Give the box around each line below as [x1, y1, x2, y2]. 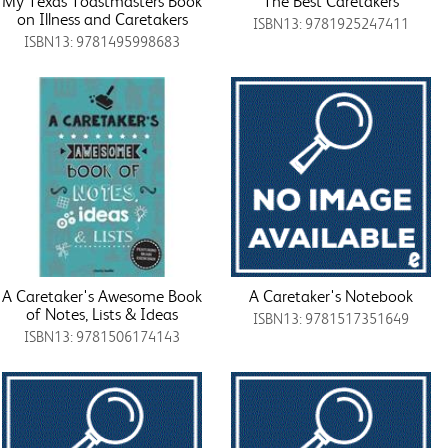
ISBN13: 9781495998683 [24, 32, 181, 51]
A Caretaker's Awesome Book [2, 285, 203, 306]
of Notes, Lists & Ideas [26, 303, 179, 324]
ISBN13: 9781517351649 [252, 309, 409, 328]
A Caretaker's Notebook [248, 285, 413, 306]
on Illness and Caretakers [16, 8, 188, 29]
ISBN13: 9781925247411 [252, 14, 409, 33]
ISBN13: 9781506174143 [24, 327, 181, 346]
